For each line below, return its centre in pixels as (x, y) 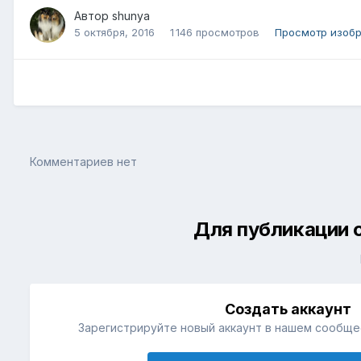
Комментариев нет (83, 162)
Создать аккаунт (288, 309)
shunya (131, 15)
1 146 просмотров (215, 32)
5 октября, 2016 (114, 32)
